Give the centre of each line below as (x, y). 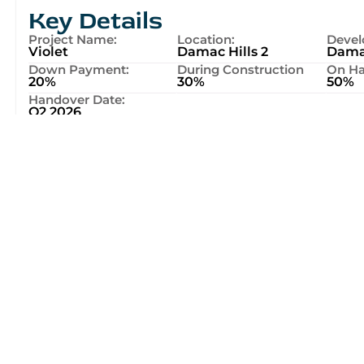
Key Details (95, 20)
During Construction (241, 69)
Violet (48, 51)
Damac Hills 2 (223, 51)
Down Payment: (79, 69)
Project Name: (73, 39)
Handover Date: (77, 99)
